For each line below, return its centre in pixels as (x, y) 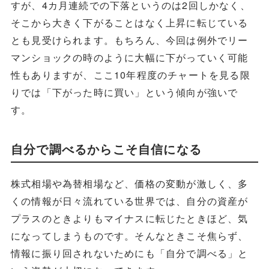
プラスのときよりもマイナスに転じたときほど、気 (129, 218)
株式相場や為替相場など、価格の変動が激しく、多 (129, 183)
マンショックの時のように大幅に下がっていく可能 (129, 57)
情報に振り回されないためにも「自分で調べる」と (129, 253)
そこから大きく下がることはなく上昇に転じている (129, 22)
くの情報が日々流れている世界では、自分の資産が (129, 201)
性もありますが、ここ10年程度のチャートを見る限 (130, 74)
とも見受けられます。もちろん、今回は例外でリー (129, 40)
